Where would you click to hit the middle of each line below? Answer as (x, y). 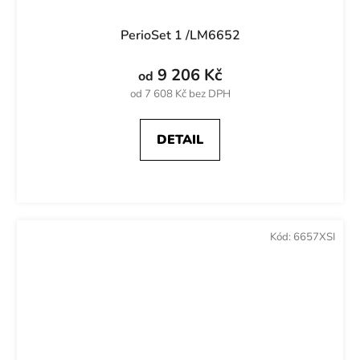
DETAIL (180, 140)
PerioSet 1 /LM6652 (180, 36)
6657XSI (314, 237)
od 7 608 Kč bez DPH (180, 94)
